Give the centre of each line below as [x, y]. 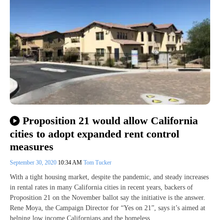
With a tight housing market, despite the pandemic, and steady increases [109, 177]
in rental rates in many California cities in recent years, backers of [101, 187]
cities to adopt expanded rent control [95, 134]
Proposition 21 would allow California [110, 121]
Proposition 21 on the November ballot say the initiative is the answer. [108, 197]
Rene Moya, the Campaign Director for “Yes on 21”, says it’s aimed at [108, 208]
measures [32, 146]
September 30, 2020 [34, 162]
